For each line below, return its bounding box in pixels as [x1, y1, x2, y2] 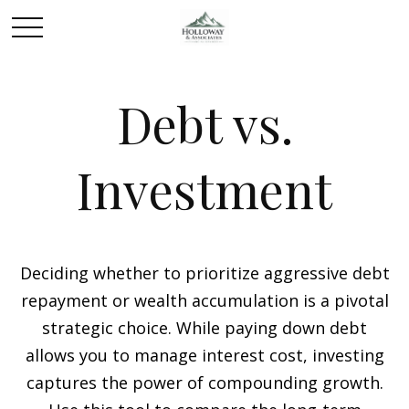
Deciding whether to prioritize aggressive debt [19, 262, 390, 284]
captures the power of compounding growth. [26, 372, 383, 393]
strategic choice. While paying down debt [42, 317, 367, 339]
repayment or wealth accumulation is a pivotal [20, 289, 389, 311]
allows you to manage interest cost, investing [25, 344, 384, 366]
